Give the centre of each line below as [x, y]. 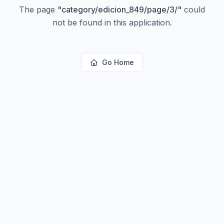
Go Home [118, 62]
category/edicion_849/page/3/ [119, 9]
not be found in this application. [112, 22]
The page [38, 9]
